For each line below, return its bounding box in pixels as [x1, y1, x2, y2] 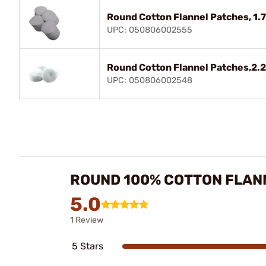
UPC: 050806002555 [107, 25, 192, 35]
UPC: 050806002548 [107, 75, 192, 85]
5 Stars [72, 240, 103, 252]
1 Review [70, 215, 103, 225]
